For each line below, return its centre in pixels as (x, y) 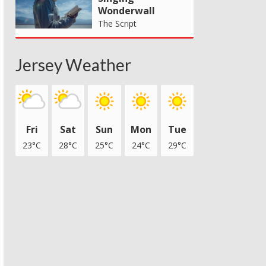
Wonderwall (126, 10)
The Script (117, 23)
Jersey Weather (73, 64)
